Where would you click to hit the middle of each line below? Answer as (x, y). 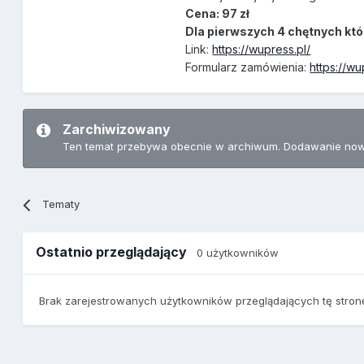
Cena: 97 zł (218, 14)
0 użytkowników (238, 253)
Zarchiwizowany (117, 130)
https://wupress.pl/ (262, 50)
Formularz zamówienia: (248, 67)
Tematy (61, 204)
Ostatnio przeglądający (117, 252)
